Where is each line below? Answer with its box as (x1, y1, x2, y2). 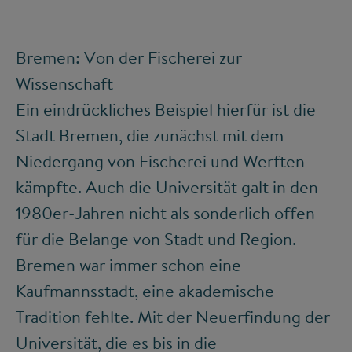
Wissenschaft (16, 71, 113, 96)
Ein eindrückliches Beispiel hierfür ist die (16, 97, 316, 122)
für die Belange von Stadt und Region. (16, 227, 296, 251)
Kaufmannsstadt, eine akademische (16, 279, 274, 303)
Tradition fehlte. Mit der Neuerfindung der (16, 305, 330, 329)
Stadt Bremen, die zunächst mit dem (16, 123, 284, 148)
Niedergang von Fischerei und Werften (16, 149, 305, 174)
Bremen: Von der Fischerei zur (16, 46, 242, 70)
